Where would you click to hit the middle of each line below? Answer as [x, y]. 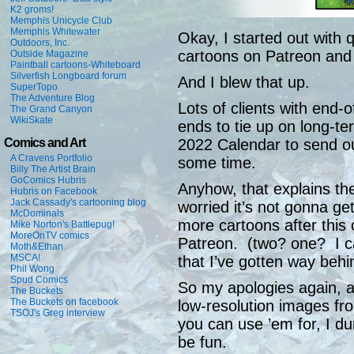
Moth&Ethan [37, 247]
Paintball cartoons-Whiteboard [75, 65]
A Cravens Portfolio [51, 158]
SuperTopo [34, 87]
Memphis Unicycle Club [61, 21]
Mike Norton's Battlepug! [62, 224]
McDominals [37, 213]
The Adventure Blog [53, 98]
